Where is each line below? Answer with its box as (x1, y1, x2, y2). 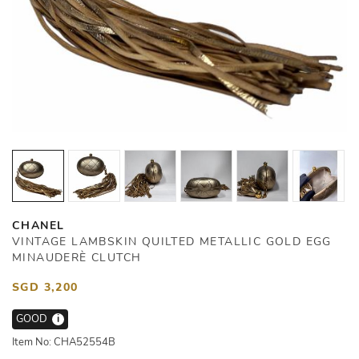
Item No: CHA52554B (12, 335, 115, 349)
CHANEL (12, 218, 65, 233)
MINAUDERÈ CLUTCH (12, 250, 142, 265)
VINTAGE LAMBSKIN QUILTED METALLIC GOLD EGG (12, 234, 332, 249)
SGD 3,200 (12, 280, 79, 295)
